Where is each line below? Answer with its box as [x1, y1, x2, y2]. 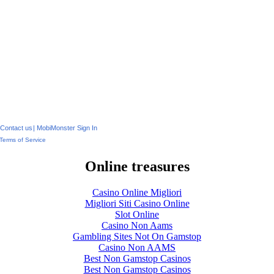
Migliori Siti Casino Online [84, 198, 190, 209]
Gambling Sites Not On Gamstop [73, 231, 201, 242]
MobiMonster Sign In [37, 124, 97, 131]
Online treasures [84, 158, 190, 174]
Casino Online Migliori [92, 187, 182, 198]
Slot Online [115, 209, 159, 220]
